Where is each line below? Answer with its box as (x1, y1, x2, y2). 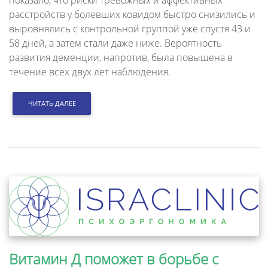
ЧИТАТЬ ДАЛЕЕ (28, 98, 76, 108)
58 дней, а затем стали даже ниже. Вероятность (9, 36, 222, 50)
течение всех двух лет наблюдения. (9, 65, 170, 78)
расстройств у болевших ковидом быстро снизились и (9, 7, 255, 21)
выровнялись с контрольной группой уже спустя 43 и (9, 22, 251, 35)
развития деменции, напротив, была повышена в (9, 50, 233, 64)
